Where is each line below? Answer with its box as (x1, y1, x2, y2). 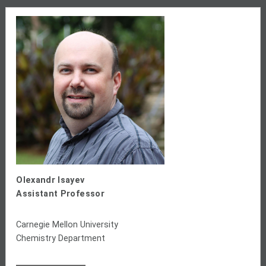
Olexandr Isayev (16, 175, 85, 185)
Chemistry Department (16, 233, 106, 243)
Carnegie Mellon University (16, 219, 119, 230)
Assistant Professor (16, 188, 104, 199)
